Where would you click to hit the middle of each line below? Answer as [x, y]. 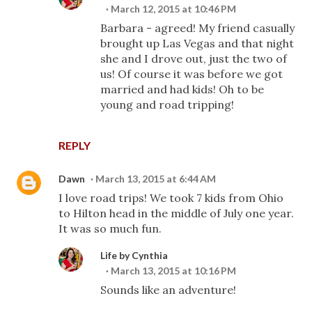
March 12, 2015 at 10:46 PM [173, 9]
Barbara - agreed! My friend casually [197, 28]
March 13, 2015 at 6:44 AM [156, 179]
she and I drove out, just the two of [194, 58]
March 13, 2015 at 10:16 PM [173, 271]
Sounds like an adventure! [168, 290]
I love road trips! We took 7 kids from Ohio [171, 198]
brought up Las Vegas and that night [197, 43]
